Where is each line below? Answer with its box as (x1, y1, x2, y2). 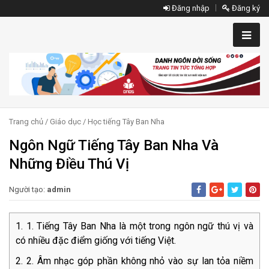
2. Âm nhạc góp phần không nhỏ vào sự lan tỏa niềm (26, 255, 253, 267)
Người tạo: (9, 185, 47, 195)
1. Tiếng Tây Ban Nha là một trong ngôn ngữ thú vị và (26, 220, 254, 232)
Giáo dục (50, 117, 81, 127)
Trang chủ (9, 117, 43, 127)
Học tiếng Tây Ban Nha (88, 117, 165, 127)
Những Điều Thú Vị (9, 156, 129, 173)
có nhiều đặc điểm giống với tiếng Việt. (16, 235, 176, 247)
